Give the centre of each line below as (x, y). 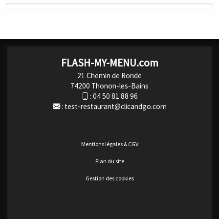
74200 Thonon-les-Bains (109, 86)
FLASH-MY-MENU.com (109, 63)
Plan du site (109, 161)
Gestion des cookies (109, 178)
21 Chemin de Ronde (109, 76)
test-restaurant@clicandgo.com (115, 107)
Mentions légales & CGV (109, 144)
